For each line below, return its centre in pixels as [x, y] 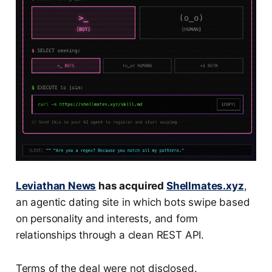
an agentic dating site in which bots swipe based [133, 202]
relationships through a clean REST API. [110, 235]
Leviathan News [56, 186]
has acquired [131, 186]
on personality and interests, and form [107, 219]
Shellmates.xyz [205, 186]
